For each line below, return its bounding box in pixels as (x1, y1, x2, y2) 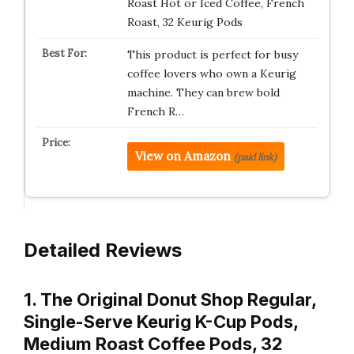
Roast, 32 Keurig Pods (126, 14, 243, 29)
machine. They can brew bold (126, 85, 280, 100)
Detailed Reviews (24, 239, 182, 262)
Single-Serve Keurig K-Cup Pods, (24, 311, 298, 332)
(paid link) (233, 150, 277, 163)
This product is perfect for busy (126, 47, 298, 62)
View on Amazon (134, 148, 231, 164)
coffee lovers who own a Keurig (126, 66, 296, 81)
